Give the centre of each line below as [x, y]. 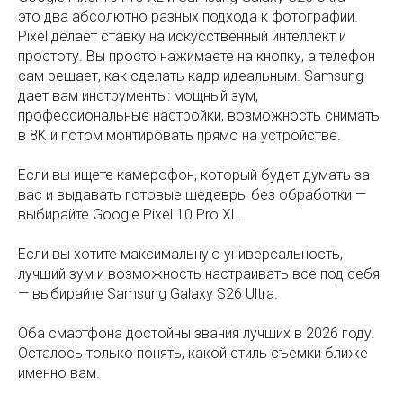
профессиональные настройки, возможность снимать [199, 116]
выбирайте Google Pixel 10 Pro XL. [130, 215]
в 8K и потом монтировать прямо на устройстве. [179, 136]
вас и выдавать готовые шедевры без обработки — [192, 195]
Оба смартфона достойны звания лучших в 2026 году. [197, 334]
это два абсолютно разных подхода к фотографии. [188, 17]
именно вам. [59, 373]
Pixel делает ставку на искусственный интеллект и [182, 37]
